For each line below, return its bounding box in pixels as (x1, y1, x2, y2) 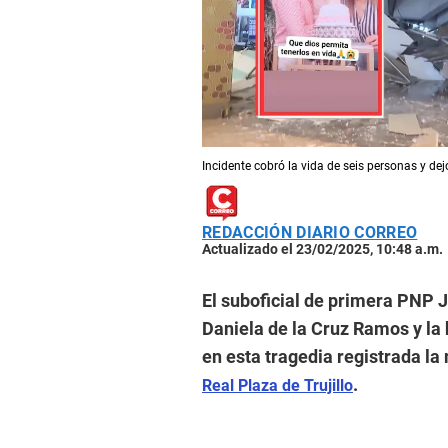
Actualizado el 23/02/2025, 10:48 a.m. (202, 241, 443, 258)
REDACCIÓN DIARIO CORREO (202, 223, 418, 243)
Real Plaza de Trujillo (202, 376, 353, 396)
